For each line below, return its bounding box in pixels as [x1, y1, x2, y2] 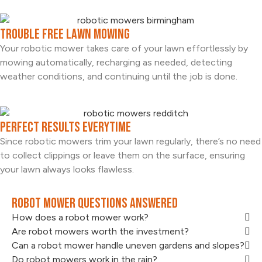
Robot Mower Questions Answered [12, 194, 178, 212]
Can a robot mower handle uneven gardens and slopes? [12, 239, 244, 251]
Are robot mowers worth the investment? [12, 225, 189, 237]
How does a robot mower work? [12, 211, 149, 223]
